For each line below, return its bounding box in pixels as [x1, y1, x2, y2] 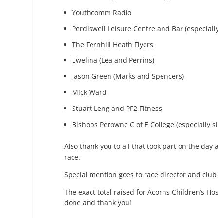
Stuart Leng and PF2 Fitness [72, 103, 162, 113]
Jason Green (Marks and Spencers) [72, 72, 184, 81]
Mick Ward [72, 87, 107, 97]
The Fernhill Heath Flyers [72, 39, 153, 49]
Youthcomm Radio [72, 7, 131, 17]
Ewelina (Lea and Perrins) [72, 55, 154, 65]
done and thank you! [64, 198, 131, 208]
